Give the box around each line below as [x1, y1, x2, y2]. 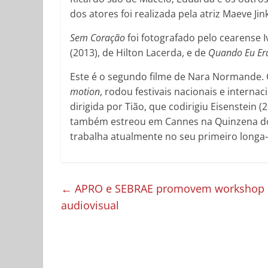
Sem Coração [70, 31, 125, 45]
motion [70, 85, 100, 99]
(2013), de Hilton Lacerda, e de [70, 46, 208, 60]
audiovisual [61, 198, 119, 213]
